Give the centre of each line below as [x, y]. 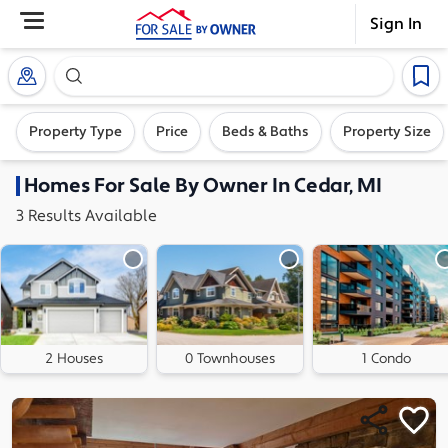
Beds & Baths [265, 132]
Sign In [396, 24]
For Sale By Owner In [192, 186]
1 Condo [386, 358]
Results [56, 216]
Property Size [387, 132]
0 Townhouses [230, 358]
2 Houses [74, 358]
